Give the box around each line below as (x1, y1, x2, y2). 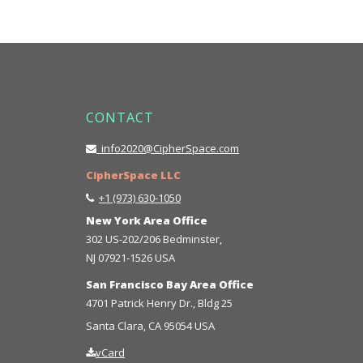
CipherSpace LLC (86, 167, 181, 182)
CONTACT (86, 108, 154, 126)
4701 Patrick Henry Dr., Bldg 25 (86, 295, 233, 310)
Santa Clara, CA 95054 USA (86, 318, 215, 333)
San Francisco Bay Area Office (86, 276, 254, 292)
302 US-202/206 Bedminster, (86, 231, 222, 246)
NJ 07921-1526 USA (86, 250, 175, 265)
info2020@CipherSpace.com (96, 140, 239, 156)
